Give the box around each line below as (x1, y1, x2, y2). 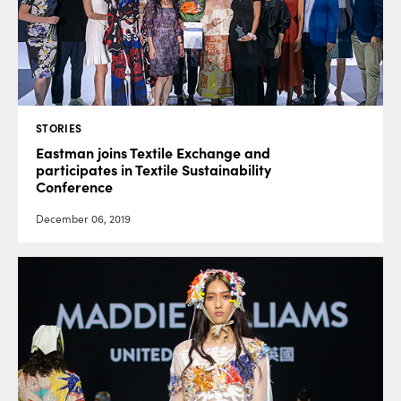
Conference (36, 177, 113, 196)
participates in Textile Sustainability (36, 160, 271, 179)
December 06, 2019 (36, 211, 131, 226)
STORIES (36, 121, 82, 135)
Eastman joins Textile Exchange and (36, 143, 270, 162)
